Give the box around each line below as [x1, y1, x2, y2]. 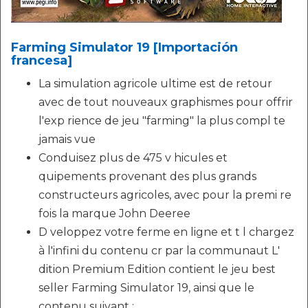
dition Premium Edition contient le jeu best [38, 263, 276, 276]
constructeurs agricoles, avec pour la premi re [38, 188, 291, 201]
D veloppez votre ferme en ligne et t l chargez [38, 225, 294, 239]
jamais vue [38, 133, 96, 146]
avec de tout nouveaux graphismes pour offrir [38, 96, 293, 109]
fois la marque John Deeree [38, 207, 190, 220]
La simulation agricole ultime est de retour [38, 77, 272, 90]
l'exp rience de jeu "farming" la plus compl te [38, 114, 285, 127]
